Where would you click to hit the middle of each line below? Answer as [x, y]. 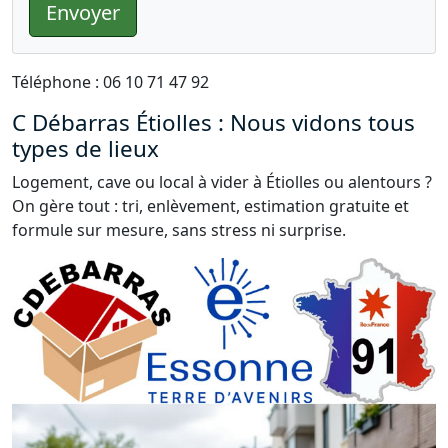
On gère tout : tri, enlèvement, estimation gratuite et [210, 206]
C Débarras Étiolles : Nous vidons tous [213, 122]
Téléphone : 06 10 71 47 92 [110, 82]
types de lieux [85, 148]
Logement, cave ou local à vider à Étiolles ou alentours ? [222, 182]
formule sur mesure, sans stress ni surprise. [179, 230]
